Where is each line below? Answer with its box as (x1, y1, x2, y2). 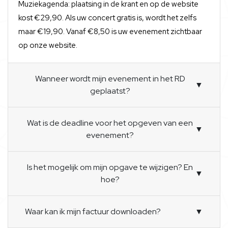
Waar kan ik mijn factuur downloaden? (25, 206, 161, 217)
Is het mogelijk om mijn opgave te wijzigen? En (27, 162, 193, 173)
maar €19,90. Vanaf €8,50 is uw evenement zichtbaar (18, 26, 202, 37)
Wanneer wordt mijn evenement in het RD (35, 73, 185, 84)
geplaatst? (90, 85, 130, 96)
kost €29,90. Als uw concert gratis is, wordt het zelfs (18, 13, 196, 23)
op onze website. (18, 40, 77, 50)
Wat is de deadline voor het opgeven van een (27, 118, 193, 128)
